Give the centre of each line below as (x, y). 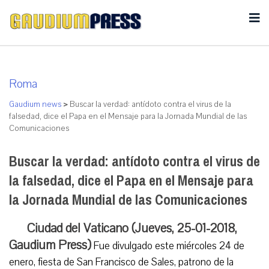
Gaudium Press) (50, 245)
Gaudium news (35, 104)
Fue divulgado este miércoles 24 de (168, 246)
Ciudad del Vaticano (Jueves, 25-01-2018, (132, 228)
